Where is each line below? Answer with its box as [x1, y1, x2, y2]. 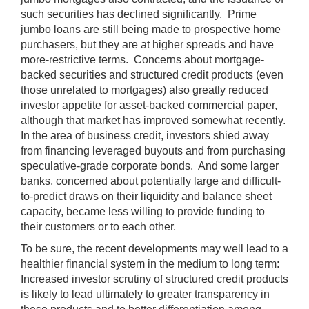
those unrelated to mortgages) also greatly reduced [21, 83, 268, 96]
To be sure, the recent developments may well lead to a [21, 242, 288, 255]
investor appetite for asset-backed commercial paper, [21, 99, 277, 111]
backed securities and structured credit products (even [21, 68, 283, 81]
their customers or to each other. [21, 220, 184, 232]
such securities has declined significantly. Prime [21, 8, 257, 20]
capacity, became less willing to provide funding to [21, 205, 265, 217]
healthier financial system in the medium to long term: [21, 257, 282, 270]
